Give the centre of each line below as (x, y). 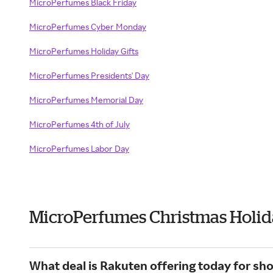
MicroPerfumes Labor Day (79, 148)
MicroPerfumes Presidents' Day (89, 75)
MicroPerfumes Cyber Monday (88, 27)
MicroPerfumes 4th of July (80, 124)
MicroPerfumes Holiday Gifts (84, 51)
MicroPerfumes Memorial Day (86, 100)
